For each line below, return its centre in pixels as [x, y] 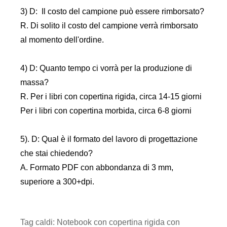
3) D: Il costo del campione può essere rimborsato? [112, 12]
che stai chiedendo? [57, 154]
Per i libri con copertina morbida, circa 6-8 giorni [106, 111]
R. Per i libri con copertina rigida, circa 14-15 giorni [111, 97]
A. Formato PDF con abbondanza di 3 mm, [97, 168]
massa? [35, 83]
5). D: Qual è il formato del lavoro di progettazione [109, 139]
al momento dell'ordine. [62, 40]
